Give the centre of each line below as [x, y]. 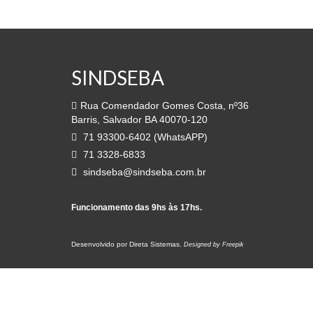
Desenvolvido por [100, 244]
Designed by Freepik [214, 245]
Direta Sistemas [154, 244]
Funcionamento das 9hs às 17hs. [137, 208]
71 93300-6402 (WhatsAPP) [144, 137]
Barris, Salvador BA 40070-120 [139, 119]
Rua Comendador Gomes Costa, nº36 [165, 105]
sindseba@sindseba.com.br [143, 172]
